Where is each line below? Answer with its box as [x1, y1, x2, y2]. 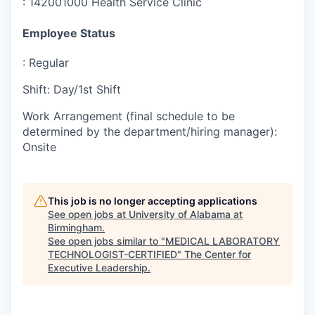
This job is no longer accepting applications [48, 194, 257, 207]
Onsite [22, 139, 56, 154]
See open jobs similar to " [48, 234, 165, 247]
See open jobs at [48, 207, 129, 220]
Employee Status [22, 25, 115, 40]
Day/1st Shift [53, 82, 121, 96]
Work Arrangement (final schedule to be [22, 108, 235, 123]
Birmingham [48, 221, 102, 233]
